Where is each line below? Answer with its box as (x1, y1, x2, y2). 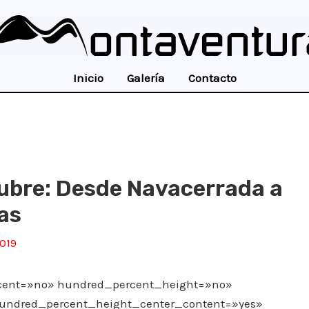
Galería (126, 71, 165, 85)
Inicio (72, 71, 103, 85)
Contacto (188, 71, 237, 85)
